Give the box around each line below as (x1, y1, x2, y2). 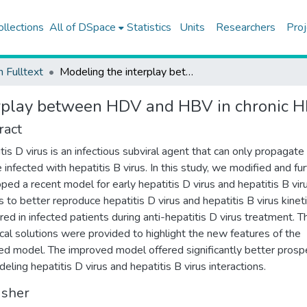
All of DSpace (49, 20, 116, 35)
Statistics (126, 20, 171, 35)
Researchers (215, 20, 275, 35)
